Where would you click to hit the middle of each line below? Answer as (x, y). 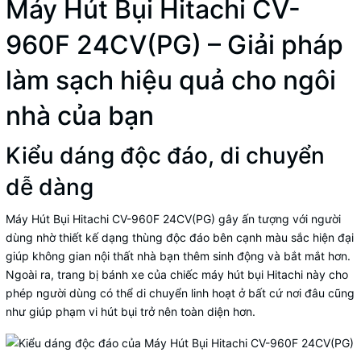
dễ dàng (52, 187)
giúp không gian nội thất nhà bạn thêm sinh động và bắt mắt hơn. (178, 255)
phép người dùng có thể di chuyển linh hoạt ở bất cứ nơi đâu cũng (180, 293)
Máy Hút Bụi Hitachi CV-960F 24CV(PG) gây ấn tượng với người (173, 218)
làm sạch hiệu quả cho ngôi (171, 80)
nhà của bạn (83, 115)
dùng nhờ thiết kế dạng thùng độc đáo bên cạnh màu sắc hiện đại (180, 237)
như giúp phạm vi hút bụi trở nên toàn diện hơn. (131, 311)
